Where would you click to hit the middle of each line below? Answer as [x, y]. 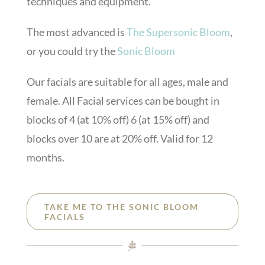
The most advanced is [76, 32]
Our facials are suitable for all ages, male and [127, 81]
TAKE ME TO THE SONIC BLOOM [121, 206]
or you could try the [72, 51]
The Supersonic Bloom [178, 32]
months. [45, 157]
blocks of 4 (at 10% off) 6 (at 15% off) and [118, 119]
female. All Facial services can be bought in [123, 100]
